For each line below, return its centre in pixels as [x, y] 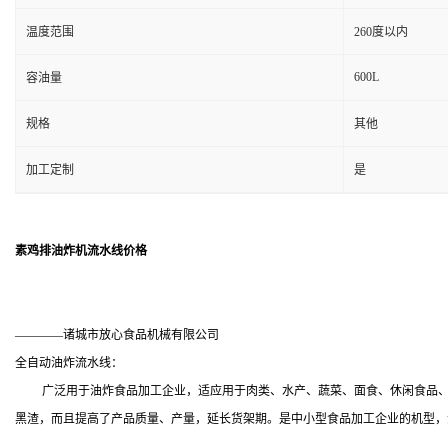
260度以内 [381, 32]
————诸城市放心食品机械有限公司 [117, 335]
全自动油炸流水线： [69, 363]
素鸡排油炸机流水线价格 [81, 251]
